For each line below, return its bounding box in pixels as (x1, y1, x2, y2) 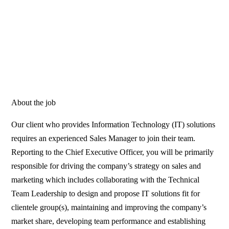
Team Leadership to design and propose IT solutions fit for (11, 189, 200, 198)
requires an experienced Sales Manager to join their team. (11, 134, 196, 143)
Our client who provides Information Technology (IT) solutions (11, 120, 216, 129)
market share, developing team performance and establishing (11, 217, 206, 226)
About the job (11, 98, 56, 107)
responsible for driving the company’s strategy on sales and (11, 162, 201, 171)
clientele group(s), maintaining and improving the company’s (11, 203, 207, 212)
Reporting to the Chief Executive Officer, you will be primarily (11, 148, 214, 157)
